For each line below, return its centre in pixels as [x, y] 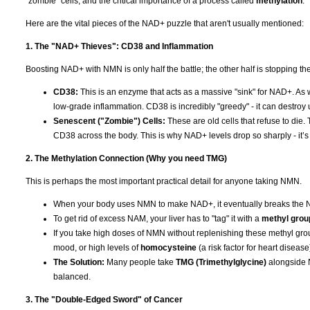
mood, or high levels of [97, 247]
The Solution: [79, 262]
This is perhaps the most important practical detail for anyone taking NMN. [164, 181]
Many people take [140, 262]
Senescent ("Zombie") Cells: [109, 121]
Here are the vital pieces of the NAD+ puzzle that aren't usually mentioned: [165, 23]
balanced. [72, 276]
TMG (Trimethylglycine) [221, 262]
